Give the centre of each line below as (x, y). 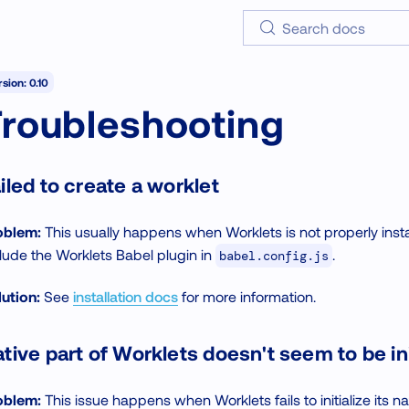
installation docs (126, 297)
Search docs (324, 27)
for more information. (247, 297)
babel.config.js (274, 256)
